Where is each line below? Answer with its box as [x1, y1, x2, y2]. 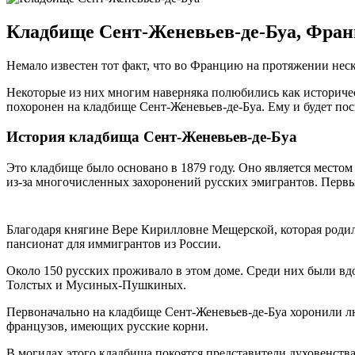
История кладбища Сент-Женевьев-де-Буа [6, 128, 297, 146]
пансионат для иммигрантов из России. [6, 237, 221, 251]
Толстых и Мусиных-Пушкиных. [6, 278, 186, 292]
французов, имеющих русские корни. [6, 319, 208, 334]
